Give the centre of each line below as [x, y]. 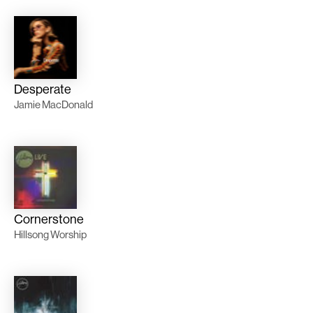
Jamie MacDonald [53, 105]
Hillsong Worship [50, 235]
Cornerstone [49, 219]
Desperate [43, 89]
